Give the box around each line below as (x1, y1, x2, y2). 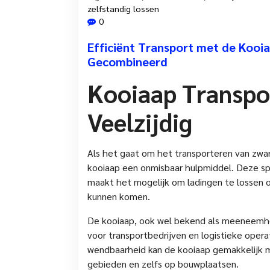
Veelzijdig (87, 105, 192, 137)
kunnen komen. (87, 189, 150, 202)
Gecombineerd (87, 53, 168, 69)
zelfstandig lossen (87, 2, 159, 14)
